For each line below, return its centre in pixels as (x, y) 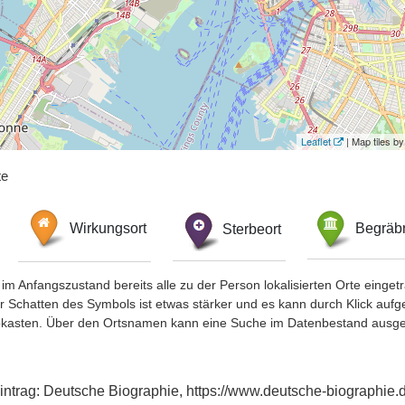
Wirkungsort (108, 229)
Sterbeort (251, 229)
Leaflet (316, 141)
